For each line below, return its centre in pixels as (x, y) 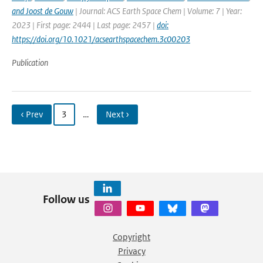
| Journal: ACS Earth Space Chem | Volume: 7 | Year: (158, 11)
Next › (117, 114)
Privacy (131, 251)
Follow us (66, 199)
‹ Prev (32, 114)
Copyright (131, 237)
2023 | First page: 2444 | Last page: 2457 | (84, 25)
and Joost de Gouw (43, 11)
